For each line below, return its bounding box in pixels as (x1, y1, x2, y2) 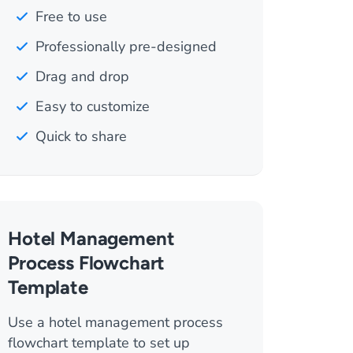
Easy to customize (35, 97, 150, 116)
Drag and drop (35, 67, 129, 86)
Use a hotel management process (8, 313, 223, 332)
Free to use (35, 7, 107, 26)
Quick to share (35, 127, 127, 146)
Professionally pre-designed (35, 37, 217, 56)
